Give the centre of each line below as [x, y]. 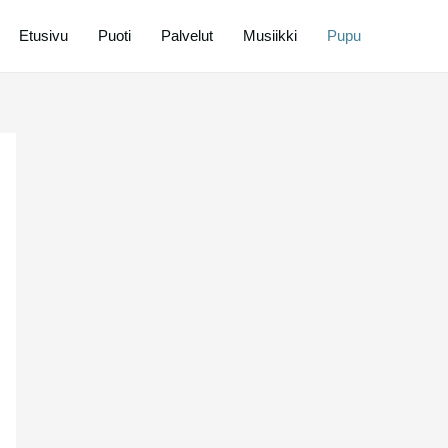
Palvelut [187, 35]
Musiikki [270, 35]
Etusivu [43, 35]
